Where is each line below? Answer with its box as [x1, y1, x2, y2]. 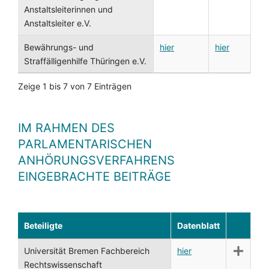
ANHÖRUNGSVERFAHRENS [18, 153, 175, 168]
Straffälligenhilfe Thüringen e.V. [24, 56, 147, 66]
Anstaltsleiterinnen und [24, 4, 113, 14]
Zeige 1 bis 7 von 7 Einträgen [18, 81, 131, 91]
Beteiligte [24, 220, 62, 231]
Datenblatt [177, 220, 220, 231]
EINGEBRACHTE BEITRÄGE [18, 169, 171, 184]
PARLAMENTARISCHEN [18, 137, 152, 151]
